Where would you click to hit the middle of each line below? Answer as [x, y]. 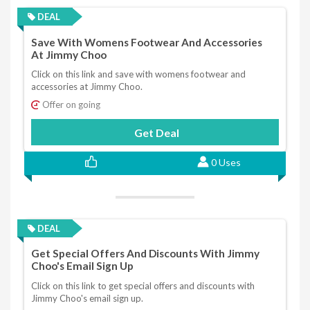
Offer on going [70, 104]
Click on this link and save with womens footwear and [138, 74]
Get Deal [156, 132]
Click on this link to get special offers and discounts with [143, 285]
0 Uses [226, 162]
